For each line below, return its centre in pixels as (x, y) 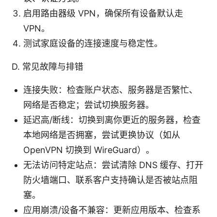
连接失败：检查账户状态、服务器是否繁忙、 (110, 90)
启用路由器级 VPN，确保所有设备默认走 (103, 13)
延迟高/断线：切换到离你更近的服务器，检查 (112, 120)
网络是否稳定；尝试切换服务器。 (89, 105)
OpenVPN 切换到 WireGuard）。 (89, 150)
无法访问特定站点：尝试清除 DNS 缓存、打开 (113, 165)
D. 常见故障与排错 (47, 66)
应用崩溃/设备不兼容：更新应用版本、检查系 (112, 210)
